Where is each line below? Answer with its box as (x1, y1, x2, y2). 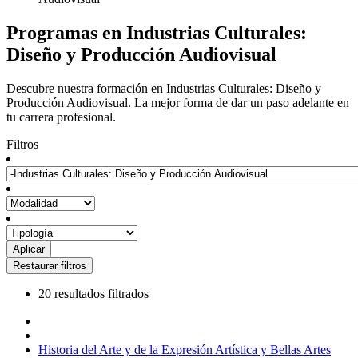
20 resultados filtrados (38, 286, 149, 300)
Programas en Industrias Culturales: (6, 22, 307, 43)
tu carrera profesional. (6, 109, 116, 124)
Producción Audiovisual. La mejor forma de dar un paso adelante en (6, 95, 349, 109)
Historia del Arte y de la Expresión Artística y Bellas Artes (38, 342, 331, 356)
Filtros (6, 137, 38, 151)
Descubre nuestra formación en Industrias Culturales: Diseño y (6, 81, 321, 95)
